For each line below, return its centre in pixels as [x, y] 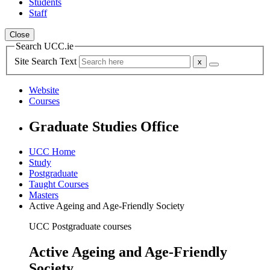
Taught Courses [59, 184]
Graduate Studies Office [104, 126]
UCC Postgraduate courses [80, 227]
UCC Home [52, 152]
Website [44, 90]
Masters [44, 195]
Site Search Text [47, 61]
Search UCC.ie [45, 46]
